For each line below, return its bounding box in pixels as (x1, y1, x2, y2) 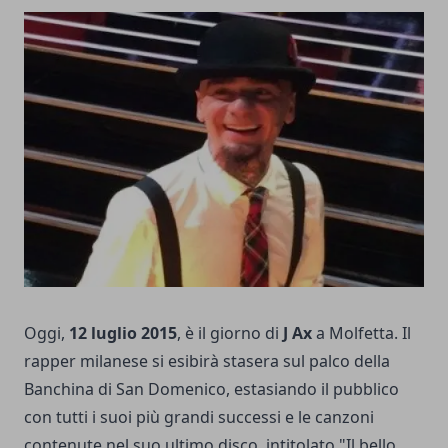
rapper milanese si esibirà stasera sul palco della (24, 350, 390, 373)
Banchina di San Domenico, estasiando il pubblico (24, 378, 399, 401)
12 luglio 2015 (69, 322, 177, 345)
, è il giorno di (177, 322, 283, 345)
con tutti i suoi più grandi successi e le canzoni (24, 406, 374, 429)
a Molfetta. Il (312, 322, 411, 345)
